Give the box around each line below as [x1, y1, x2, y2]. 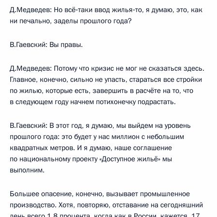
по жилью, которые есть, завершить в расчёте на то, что [10, 85, 193, 95]
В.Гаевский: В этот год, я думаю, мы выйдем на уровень [10, 120, 191, 130]
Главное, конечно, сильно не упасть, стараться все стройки [10, 74, 202, 84]
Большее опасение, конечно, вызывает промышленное [10, 188, 190, 199]
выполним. [10, 165, 45, 175]
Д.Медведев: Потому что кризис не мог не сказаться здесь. [10, 63, 204, 73]
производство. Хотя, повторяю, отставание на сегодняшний [10, 200, 203, 210]
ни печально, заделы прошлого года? [10, 15, 132, 26]
